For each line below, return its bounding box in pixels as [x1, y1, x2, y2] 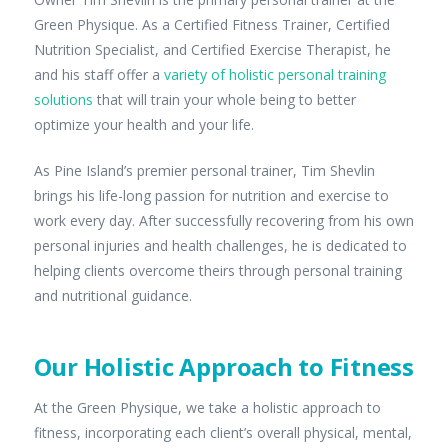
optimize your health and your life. [33, 114, 254, 134]
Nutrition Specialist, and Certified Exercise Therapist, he [33, 39, 391, 59]
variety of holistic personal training [163, 64, 386, 84]
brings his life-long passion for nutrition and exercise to [33, 185, 389, 205]
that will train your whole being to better [92, 89, 356, 109]
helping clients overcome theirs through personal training [33, 260, 402, 280]
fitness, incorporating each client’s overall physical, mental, [33, 422, 412, 442]
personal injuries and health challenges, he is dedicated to [33, 235, 407, 255]
